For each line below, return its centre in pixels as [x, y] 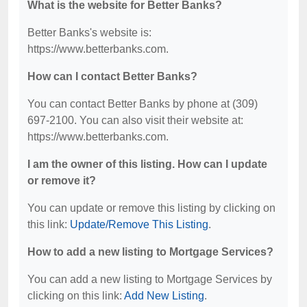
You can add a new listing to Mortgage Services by [150, 279]
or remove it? [62, 181]
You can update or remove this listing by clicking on [151, 208]
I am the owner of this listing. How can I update [147, 164]
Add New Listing [164, 296]
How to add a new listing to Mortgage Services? [150, 252]
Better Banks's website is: [89, 33]
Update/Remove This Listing [139, 224]
